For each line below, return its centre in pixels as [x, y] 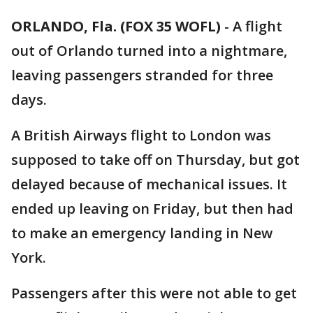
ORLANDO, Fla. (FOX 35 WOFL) [116, 26]
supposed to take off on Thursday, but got [155, 160]
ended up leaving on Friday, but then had [152, 209]
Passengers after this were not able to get [154, 293]
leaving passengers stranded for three [142, 75]
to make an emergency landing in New [142, 233]
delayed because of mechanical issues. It [149, 184]
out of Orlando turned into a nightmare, [149, 51]
